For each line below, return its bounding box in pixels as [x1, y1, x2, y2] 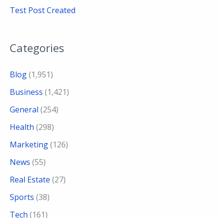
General [10, 104, 38, 115]
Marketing [10, 139, 48, 150]
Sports [10, 192, 34, 203]
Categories [10, 40, 64, 55]
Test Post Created [10, 5, 75, 16]
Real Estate [10, 174, 50, 185]
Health [10, 122, 34, 133]
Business [10, 87, 43, 98]
